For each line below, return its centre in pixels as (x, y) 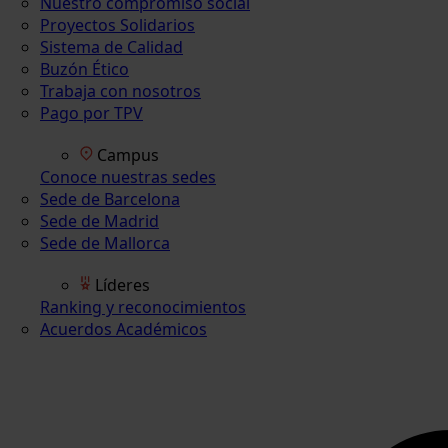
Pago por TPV (91, 113)
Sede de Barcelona (110, 199)
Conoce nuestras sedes (128, 177)
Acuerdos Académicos (123, 329)
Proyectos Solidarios (117, 25)
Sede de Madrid (99, 221)
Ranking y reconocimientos (143, 307)
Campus (128, 155)
